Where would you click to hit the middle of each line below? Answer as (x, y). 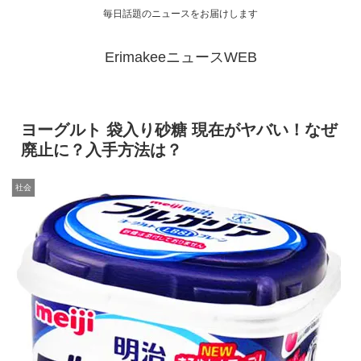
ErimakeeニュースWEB (180, 58)
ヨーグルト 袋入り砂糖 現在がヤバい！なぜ (179, 130)
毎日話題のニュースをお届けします (180, 14)
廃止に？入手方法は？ (102, 150)
